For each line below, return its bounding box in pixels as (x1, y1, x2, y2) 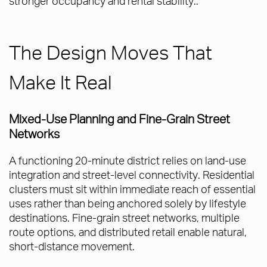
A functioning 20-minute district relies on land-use (9, 153, 246, 167)
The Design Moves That (9, 40, 212, 65)
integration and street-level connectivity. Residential (9, 167, 254, 182)
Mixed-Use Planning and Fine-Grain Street (9, 111, 230, 127)
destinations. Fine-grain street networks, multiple (9, 210, 240, 225)
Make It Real (9, 70, 112, 95)
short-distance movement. (9, 239, 135, 253)
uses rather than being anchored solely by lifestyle (9, 196, 246, 210)
